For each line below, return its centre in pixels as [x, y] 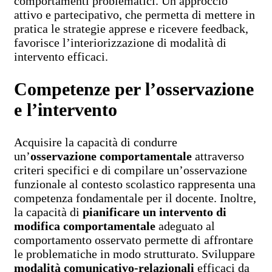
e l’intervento [66, 110]
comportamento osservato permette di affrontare [134, 240]
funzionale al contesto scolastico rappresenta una [135, 184]
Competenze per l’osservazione [134, 89]
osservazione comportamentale [111, 156]
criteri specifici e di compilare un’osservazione [131, 170]
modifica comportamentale [85, 226]
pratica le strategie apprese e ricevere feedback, [131, 29]
